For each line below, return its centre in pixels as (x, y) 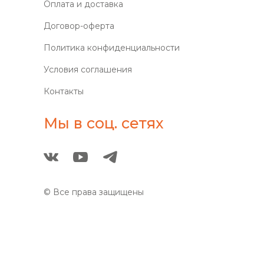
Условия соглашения (88, 69)
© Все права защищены (94, 192)
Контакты (64, 91)
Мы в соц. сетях (103, 123)
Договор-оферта (79, 26)
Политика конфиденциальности (112, 47)
